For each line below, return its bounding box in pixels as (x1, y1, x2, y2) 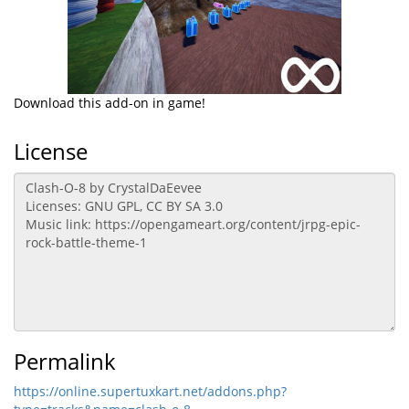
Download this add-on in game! (14, 94, 205, 111)
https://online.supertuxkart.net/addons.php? (14, 383, 287, 400)
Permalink (14, 346, 116, 376)
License (14, 136, 88, 166)
